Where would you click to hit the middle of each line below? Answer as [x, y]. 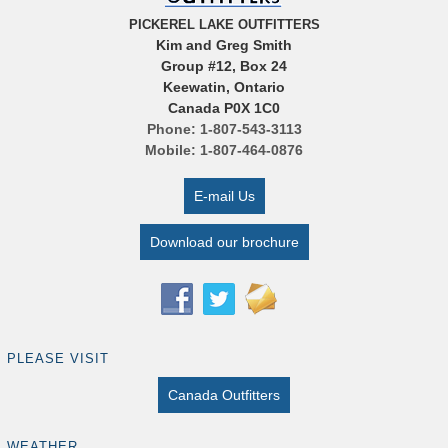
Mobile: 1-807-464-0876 [224, 150]
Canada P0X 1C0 [224, 108]
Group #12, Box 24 [224, 66]
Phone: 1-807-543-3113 [224, 129]
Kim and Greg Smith [224, 45]
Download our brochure [224, 242]
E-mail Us [224, 196]
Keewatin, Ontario [224, 87]
